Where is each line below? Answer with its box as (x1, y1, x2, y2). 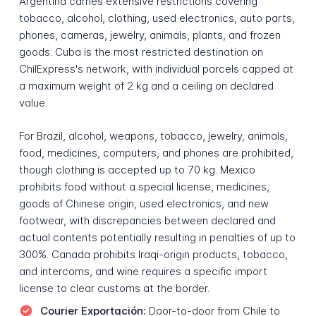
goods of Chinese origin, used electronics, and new (18, 196, 269, 210)
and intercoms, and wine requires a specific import (18, 264, 267, 278)
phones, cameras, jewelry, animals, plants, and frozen (18, 28, 281, 42)
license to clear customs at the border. (18, 281, 209, 295)
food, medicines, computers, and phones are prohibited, (18, 145, 293, 159)
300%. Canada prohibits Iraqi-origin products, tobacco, (18, 247, 288, 261)
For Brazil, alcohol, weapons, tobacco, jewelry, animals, (18, 128, 288, 142)
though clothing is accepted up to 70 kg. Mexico (18, 162, 255, 176)
